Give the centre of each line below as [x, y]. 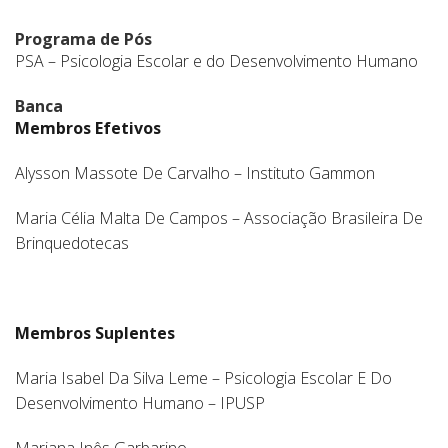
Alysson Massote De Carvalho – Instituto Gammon [195, 173]
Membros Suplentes [95, 333]
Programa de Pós [83, 39]
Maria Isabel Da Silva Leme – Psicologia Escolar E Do [203, 378]
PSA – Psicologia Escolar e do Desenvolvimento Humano [216, 61]
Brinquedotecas [72, 243]
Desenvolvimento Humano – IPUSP [140, 403]
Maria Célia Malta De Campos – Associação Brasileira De [219, 218]
